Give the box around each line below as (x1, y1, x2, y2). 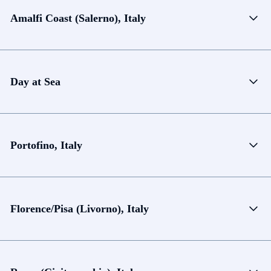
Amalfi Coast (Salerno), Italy (10, 11, 146, 24)
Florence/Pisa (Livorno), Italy (10, 202, 149, 215)
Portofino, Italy (10, 139, 82, 151)
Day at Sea (10, 75, 60, 88)
